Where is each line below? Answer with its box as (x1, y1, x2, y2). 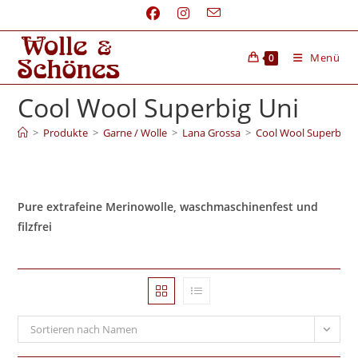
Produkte (43, 125, 89, 140)
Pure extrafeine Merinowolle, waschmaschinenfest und (18, 199, 319, 214)
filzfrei (18, 219, 53, 234)
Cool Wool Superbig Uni (18, 90, 300, 125)
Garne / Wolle (103, 125, 168, 140)
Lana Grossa (182, 125, 241, 140)
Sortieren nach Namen (30, 322, 138, 336)
